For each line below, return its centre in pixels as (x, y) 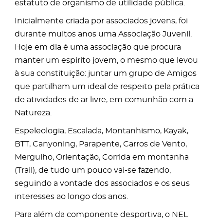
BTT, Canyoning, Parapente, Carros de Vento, (101, 144)
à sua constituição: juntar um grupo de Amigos (106, 73)
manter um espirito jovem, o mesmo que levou (106, 60)
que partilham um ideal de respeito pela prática (107, 87)
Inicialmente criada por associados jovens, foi (101, 21)
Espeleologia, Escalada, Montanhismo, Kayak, (101, 131)
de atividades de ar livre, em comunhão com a (104, 100)
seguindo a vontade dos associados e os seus (102, 183)
